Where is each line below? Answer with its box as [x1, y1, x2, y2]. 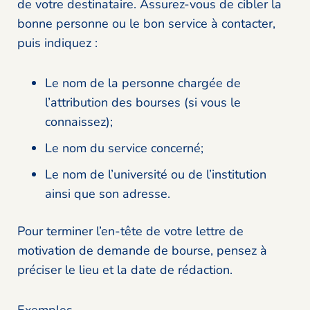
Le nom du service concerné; [45, 140, 203, 157]
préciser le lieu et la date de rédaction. [17, 262, 232, 279]
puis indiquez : [17, 35, 101, 52]
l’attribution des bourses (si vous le [45, 94, 241, 111]
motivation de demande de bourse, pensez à [17, 242, 267, 259]
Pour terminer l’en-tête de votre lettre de [17, 223, 244, 240]
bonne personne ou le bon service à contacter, [17, 15, 275, 33]
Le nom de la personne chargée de [45, 75, 241, 92]
